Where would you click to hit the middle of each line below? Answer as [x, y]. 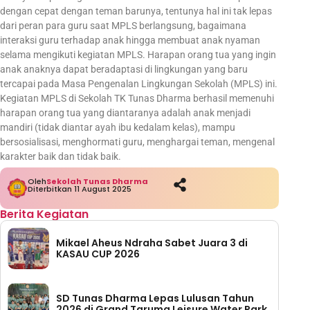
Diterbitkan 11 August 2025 [80, 189]
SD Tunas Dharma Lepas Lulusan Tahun [155, 298]
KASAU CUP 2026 [98, 254]
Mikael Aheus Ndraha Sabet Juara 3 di [152, 243]
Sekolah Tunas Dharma [97, 181]
